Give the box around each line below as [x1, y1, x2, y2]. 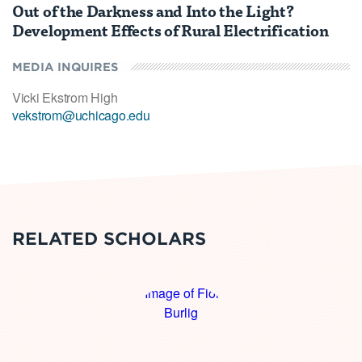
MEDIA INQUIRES [12, 59, 118, 74]
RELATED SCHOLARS [12, 227, 206, 248]
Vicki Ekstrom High [12, 87, 118, 107]
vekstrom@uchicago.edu [12, 105, 150, 124]
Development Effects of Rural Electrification [12, 16, 329, 42]
